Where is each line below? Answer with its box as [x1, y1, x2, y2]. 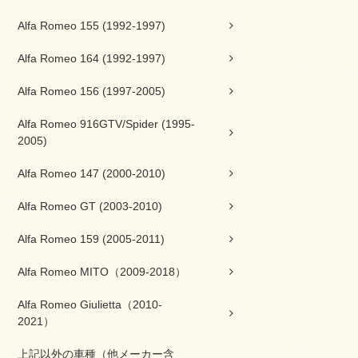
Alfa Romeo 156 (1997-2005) [18, 85, 165, 97]
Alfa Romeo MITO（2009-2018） [18, 265, 186, 278]
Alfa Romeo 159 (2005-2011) [18, 233, 165, 245]
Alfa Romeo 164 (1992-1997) [18, 52, 165, 65]
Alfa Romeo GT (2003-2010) [18, 200, 162, 213]
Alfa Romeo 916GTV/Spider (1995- [18, 117, 195, 130]
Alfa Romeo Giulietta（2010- [18, 298, 162, 311]
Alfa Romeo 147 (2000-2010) [18, 167, 165, 180]
